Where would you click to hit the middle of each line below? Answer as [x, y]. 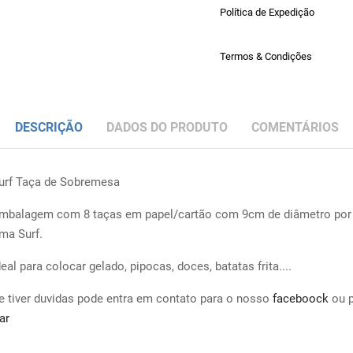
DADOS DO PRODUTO [167, 127]
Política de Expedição [267, 12]
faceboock [301, 299]
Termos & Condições [266, 56]
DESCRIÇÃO [48, 127]
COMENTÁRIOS [295, 127]
